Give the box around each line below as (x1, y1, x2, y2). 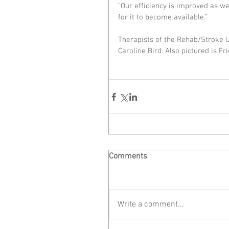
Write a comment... (118, 199, 184, 210)
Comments (109, 151, 147, 162)
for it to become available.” (118, 13, 207, 22)
